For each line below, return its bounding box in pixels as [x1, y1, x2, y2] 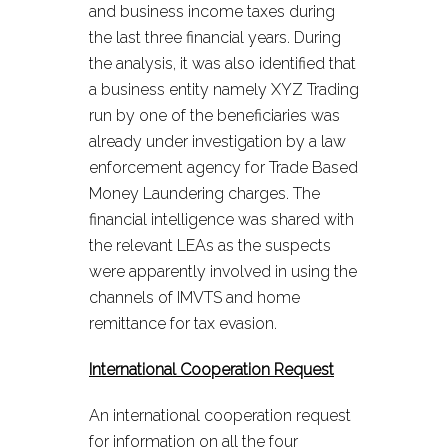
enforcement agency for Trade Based [89, 158, 358, 177]
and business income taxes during [89, 2, 335, 21]
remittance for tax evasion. [89, 314, 277, 333]
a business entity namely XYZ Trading [89, 80, 359, 99]
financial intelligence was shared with [89, 210, 354, 229]
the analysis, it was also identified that [89, 54, 356, 73]
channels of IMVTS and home [89, 288, 300, 307]
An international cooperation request [89, 406, 351, 425]
